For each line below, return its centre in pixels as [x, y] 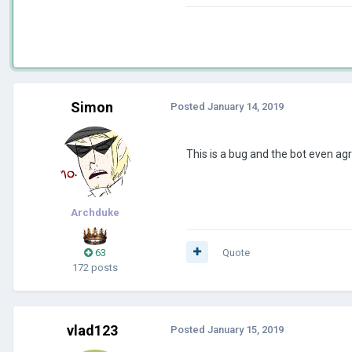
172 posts [95, 267]
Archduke [95, 212]
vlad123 [92, 330]
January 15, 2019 [246, 329]
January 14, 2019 [246, 106]
